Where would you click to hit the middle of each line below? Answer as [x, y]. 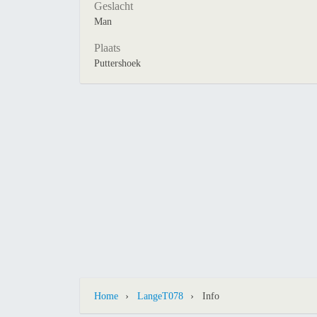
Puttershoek [117, 63]
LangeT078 [160, 296]
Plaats [107, 48]
